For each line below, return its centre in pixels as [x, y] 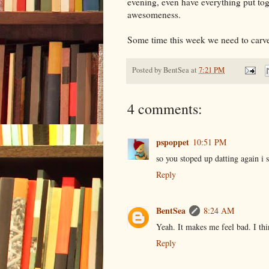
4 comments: [165, 108]
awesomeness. [154, 14]
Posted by [148, 70]
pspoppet [173, 142]
